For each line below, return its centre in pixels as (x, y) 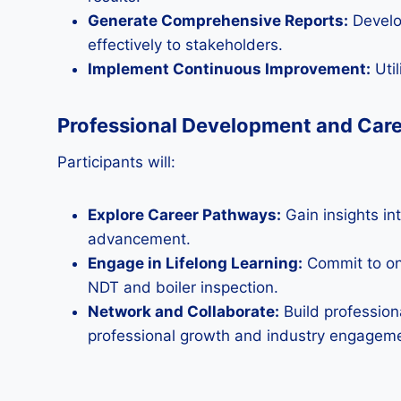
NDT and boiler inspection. (183, 287)
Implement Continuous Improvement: (229, 69)
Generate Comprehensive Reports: (218, 21)
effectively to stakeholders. (185, 45)
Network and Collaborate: (183, 311)
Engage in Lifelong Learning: (195, 263)
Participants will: (116, 162)
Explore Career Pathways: (184, 215)
